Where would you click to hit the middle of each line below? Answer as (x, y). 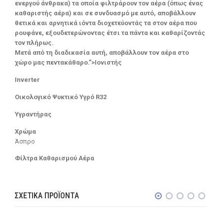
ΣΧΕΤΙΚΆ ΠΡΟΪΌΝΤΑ (47, 196)
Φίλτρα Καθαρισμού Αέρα (55, 158)
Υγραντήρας (33, 114)
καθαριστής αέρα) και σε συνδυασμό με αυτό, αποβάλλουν (105, 13)
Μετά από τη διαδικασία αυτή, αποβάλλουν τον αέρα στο (102, 53)
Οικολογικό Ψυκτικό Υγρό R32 (61, 97)
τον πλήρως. (34, 43)
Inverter (27, 80)
